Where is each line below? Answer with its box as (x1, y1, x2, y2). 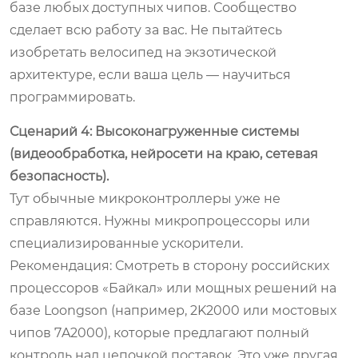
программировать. (10, 89, 135, 105)
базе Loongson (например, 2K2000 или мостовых (10, 302, 336, 318)
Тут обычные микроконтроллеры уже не (10, 190, 280, 206)
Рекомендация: (10, 257, 112, 273)
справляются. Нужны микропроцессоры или (10, 213, 310, 229)
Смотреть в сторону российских (112, 257, 329, 273)
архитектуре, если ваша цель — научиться (10, 66, 291, 82)
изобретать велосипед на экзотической (10, 44, 276, 60)
